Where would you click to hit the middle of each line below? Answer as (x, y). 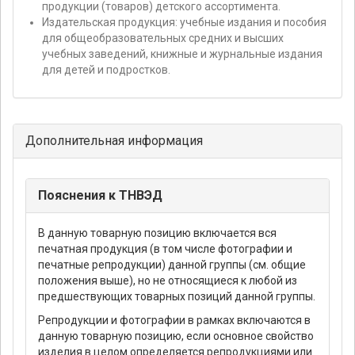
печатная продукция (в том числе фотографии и (165, 249)
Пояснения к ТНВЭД (100, 196)
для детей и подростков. (106, 70)
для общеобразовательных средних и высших (163, 38)
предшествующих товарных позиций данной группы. (177, 297)
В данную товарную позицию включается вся (157, 233)
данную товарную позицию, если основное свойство (176, 336)
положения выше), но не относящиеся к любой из (168, 281)
